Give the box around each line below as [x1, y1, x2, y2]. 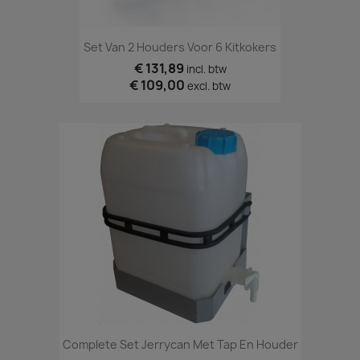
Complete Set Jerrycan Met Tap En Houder [62, 337, 298, 353]
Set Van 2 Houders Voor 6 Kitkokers [84, 39, 276, 55]
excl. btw [187, 79, 231, 94]
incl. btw [186, 62, 227, 77]
